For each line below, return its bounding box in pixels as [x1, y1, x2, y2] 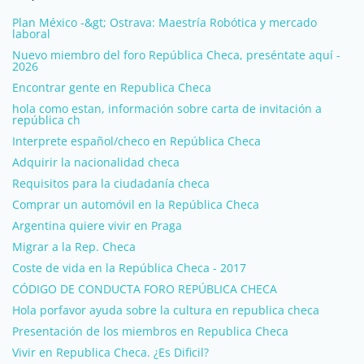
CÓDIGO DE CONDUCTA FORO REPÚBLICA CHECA [12, 281, 277, 297]
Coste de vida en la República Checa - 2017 [12, 260, 246, 275]
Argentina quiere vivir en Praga [12, 218, 182, 233]
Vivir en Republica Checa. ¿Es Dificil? [12, 344, 209, 360]
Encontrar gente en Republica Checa [12, 80, 211, 95]
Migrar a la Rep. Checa [12, 239, 136, 254]
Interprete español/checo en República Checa [12, 133, 261, 149]
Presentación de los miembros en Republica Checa [12, 323, 288, 339]
